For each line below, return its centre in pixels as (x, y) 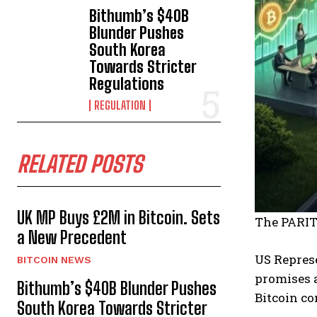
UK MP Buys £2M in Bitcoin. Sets (119, 218)
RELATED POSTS (80, 165)
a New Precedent (72, 238)
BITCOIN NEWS (54, 260)
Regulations (127, 84)
